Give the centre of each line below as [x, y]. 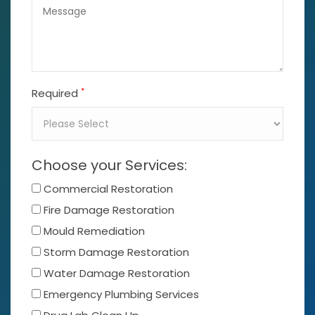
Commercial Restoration [108, 189]
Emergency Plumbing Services [121, 295]
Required [56, 94]
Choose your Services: [109, 166]
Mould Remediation [94, 231]
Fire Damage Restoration [109, 210]
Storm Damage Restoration [116, 252]
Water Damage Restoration [117, 274]
